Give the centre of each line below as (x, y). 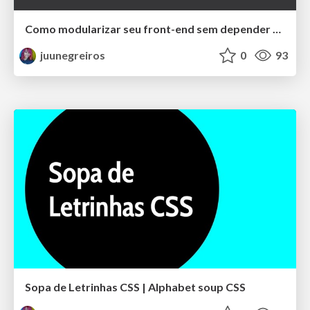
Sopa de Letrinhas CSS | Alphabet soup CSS (135, 286)
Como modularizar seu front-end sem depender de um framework (277, 29)
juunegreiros (72, 55)
